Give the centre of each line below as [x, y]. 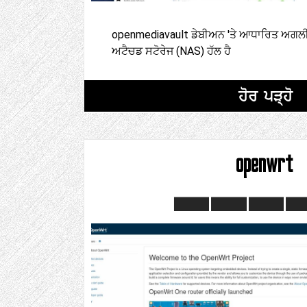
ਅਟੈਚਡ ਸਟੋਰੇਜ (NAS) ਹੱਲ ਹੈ [171, 51]
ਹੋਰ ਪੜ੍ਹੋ [265, 96]
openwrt [265, 163]
